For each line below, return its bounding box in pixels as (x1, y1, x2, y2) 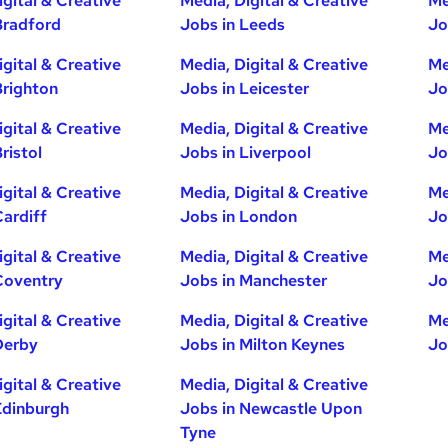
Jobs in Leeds (180, 14, 286, 35)
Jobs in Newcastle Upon (180, 398, 363, 419)
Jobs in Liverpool (180, 142, 312, 163)
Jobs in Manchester (180, 270, 328, 291)
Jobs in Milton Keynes (180, 334, 346, 355)
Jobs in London (180, 206, 298, 227)
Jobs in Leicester (180, 78, 310, 99)
